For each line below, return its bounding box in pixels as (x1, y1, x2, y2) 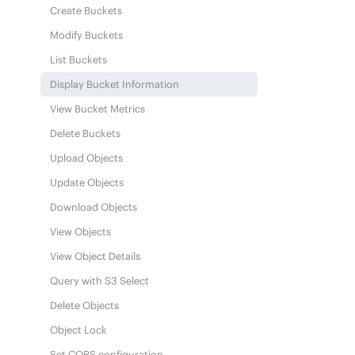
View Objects (50, 225, 112, 238)
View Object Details (50, 250, 141, 262)
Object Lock (50, 323, 108, 336)
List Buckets (50, 53, 108, 66)
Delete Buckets (50, 127, 121, 139)
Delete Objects (50, 299, 120, 311)
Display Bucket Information (50, 78, 180, 90)
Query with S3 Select (50, 274, 150, 287)
